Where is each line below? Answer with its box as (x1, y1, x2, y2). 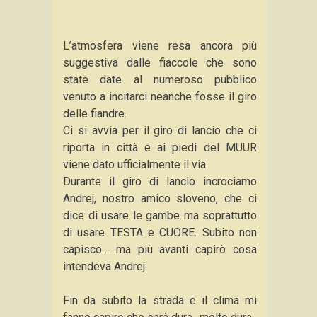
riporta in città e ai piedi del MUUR (63, 141, 257, 154)
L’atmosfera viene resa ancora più (63, 39, 257, 52)
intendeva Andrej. (63, 260, 147, 273)
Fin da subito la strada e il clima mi (63, 294, 257, 307)
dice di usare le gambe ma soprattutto (63, 209, 257, 222)
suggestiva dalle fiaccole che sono (63, 56, 257, 69)
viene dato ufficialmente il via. (63, 158, 208, 171)
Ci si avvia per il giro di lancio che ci (63, 124, 257, 137)
